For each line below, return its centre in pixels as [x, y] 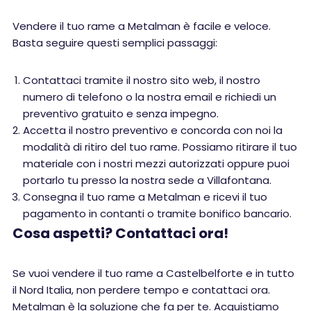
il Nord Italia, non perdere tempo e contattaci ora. [141, 290]
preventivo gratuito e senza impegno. [121, 114]
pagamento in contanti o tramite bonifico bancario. [157, 213]
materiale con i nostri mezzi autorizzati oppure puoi [156, 163]
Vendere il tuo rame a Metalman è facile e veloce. [142, 26]
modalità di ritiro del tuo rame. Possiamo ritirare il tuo [160, 147]
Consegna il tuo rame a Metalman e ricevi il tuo [145, 197]
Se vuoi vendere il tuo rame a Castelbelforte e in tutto [153, 273]
